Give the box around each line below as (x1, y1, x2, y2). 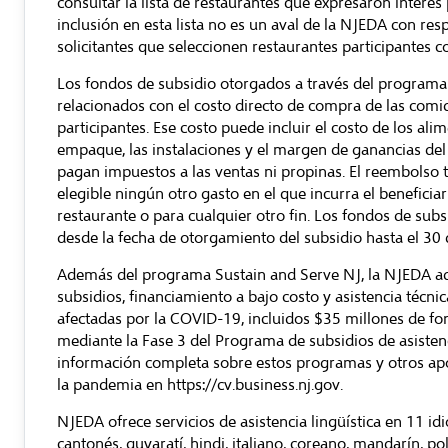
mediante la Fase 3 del (57, 331, 215, 351)
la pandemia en (57, 375, 167, 395)
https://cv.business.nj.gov (167, 375, 340, 395)
